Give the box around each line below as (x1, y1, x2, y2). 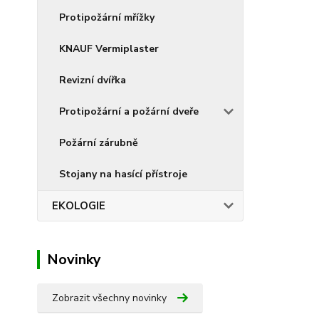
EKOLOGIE (52, 199, 105, 213)
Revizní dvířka (59, 73, 126, 87)
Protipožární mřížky (59, 11, 155, 24)
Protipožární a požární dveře (59, 105, 199, 118)
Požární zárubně (59, 136, 138, 150)
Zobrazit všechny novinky (52, 291, 167, 305)
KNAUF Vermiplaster (59, 42, 159, 56)
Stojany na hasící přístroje (59, 167, 187, 181)
